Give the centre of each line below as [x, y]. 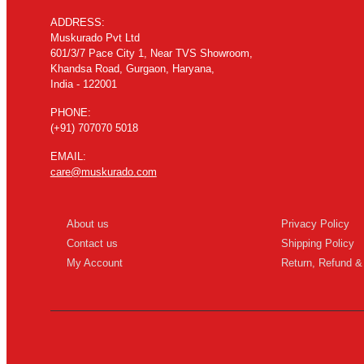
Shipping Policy [317, 243]
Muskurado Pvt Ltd [95, 37]
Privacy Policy [315, 223]
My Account [94, 262]
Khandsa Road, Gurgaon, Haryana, [132, 68]
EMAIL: [68, 156]
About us [87, 223]
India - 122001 [83, 84]
